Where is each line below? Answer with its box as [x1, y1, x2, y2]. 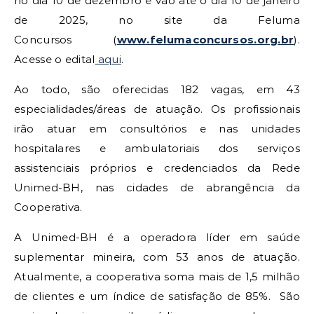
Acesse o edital [14, 53, 95, 67]
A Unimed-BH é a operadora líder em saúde [14, 231, 300, 245]
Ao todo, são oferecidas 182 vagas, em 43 [14, 83, 300, 97]
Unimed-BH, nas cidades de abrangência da [14, 181, 300, 195]
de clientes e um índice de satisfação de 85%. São [14, 289, 300, 303]
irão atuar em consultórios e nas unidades [14, 122, 300, 136]
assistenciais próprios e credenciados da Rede [14, 161, 300, 175]
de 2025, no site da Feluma [14, 13, 300, 27]
